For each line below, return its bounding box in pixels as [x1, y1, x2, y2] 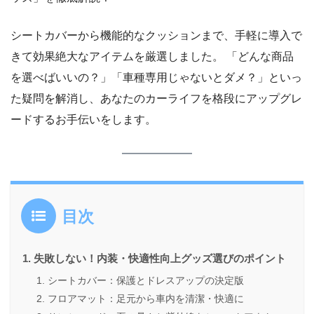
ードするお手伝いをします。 [11, 113, 156, 125]
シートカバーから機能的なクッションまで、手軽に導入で [11, 29, 302, 41]
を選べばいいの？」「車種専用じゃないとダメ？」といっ [11, 71, 302, 83]
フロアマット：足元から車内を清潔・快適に [48, 292, 244, 304]
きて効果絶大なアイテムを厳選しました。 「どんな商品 [11, 50, 294, 62]
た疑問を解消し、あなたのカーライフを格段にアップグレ [11, 92, 302, 104]
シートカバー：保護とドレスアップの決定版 [48, 274, 244, 286]
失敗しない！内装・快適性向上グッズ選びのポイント [34, 252, 286, 264]
